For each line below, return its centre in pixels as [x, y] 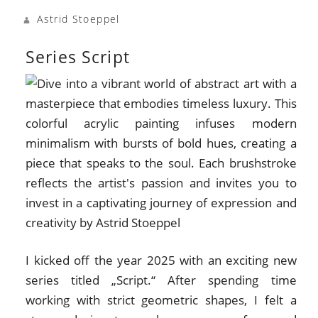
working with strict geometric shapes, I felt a [161, 300]
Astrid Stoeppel [78, 19]
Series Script [78, 57]
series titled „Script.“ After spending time [161, 280]
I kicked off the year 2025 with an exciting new [161, 261]
